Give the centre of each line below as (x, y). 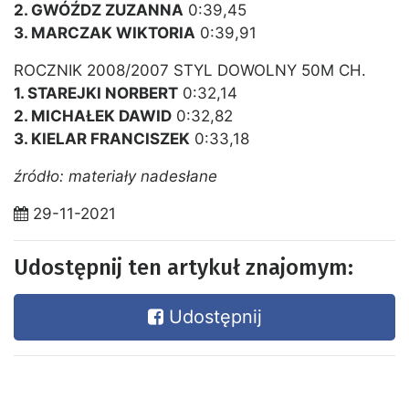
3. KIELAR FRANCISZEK (102, 139)
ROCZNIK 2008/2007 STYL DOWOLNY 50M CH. (190, 71)
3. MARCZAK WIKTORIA (105, 33)
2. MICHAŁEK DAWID (93, 116)
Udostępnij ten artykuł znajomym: (184, 268)
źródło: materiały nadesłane (115, 177)
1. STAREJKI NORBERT (96, 94)
